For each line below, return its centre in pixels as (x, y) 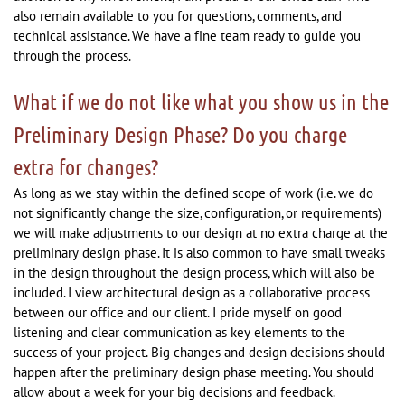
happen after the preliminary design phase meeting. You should (194, 372)
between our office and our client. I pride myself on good (178, 312)
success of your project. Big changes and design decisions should (199, 352)
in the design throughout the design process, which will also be (194, 273)
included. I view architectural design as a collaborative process (192, 292)
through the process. (72, 56)
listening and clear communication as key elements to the (179, 332)
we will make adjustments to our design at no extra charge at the (201, 233)
